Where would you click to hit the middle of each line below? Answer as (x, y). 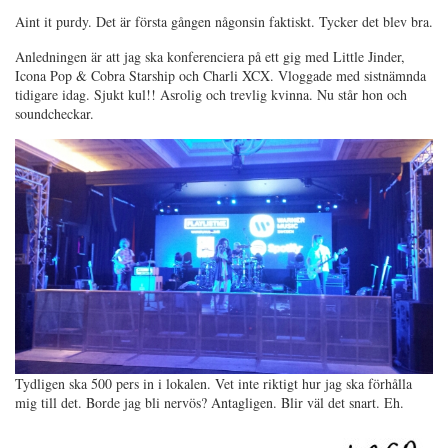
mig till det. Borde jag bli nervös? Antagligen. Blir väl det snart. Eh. (209, 403)
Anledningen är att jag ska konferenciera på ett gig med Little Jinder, (210, 56)
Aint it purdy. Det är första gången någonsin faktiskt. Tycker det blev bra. (224, 21)
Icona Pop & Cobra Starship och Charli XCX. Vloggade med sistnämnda (220, 75)
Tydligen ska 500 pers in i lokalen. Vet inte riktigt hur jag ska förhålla (213, 384)
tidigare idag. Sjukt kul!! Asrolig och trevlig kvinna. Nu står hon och (211, 94)
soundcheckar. (54, 113)
